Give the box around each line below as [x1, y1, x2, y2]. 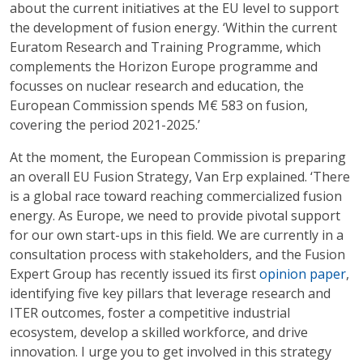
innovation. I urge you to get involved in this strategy [10, 343, 331, 361]
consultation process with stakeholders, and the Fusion [10, 246, 345, 263]
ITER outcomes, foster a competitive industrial [10, 304, 290, 322]
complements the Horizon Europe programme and [10, 58, 318, 75]
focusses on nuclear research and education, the [10, 77, 304, 95]
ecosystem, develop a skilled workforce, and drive [10, 323, 308, 341]
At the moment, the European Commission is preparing [10, 148, 346, 166]
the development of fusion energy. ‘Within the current [10, 19, 337, 36]
